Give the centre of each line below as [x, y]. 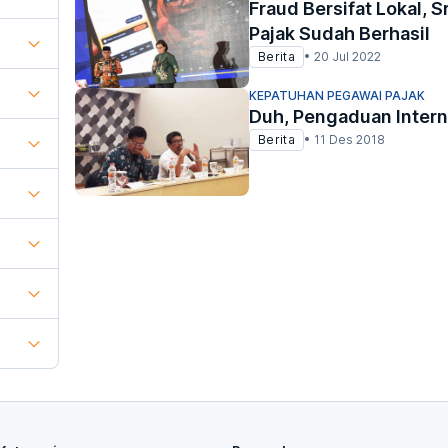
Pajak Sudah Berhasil [339, 34]
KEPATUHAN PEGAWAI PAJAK [337, 96]
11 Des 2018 [349, 140]
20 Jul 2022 [347, 57]
